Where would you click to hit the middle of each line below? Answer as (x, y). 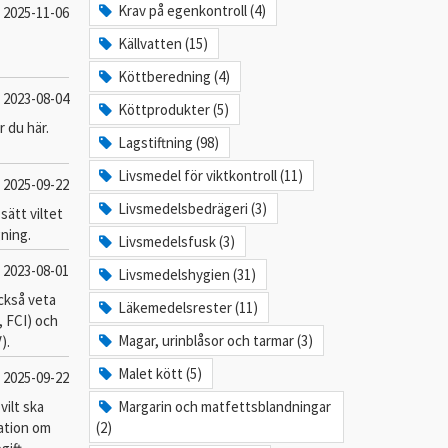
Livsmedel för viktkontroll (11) (211, 175)
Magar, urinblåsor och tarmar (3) (216, 340)
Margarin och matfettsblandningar (225, 406)
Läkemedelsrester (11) (188, 307)
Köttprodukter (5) (174, 109)
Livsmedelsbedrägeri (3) (193, 208)
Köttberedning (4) (174, 76)
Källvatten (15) (163, 43)
